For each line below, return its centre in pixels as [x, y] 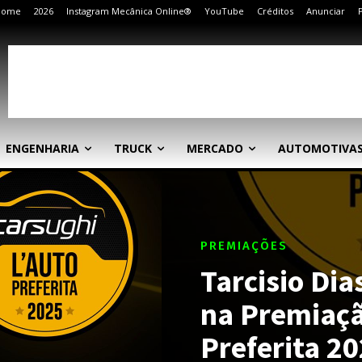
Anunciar [326, 11]
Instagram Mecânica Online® [129, 11]
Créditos [275, 11]
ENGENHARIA [42, 148]
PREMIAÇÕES [244, 245]
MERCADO [215, 148]
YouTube [224, 11]
